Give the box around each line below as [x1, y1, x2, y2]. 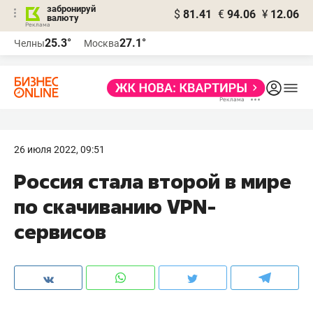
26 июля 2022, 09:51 [14, 144, 105, 155]
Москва [84, 38, 119, 49]
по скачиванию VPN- [14, 194, 217, 219]
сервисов [14, 219, 106, 245]
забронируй [47, 3, 96, 14]
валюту [47, 13, 79, 23]
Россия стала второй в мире [14, 168, 291, 194]
